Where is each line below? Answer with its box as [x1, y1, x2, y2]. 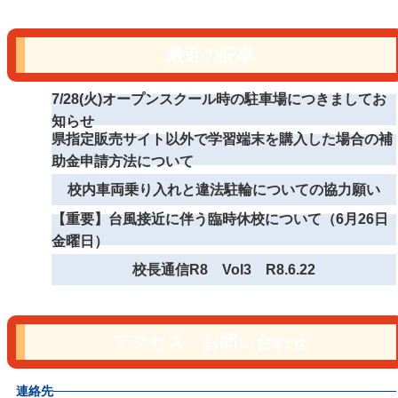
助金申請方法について [52, 153, 194, 169]
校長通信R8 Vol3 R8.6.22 [132, 262, 315, 277]
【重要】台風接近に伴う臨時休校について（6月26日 [52, 211, 388, 227]
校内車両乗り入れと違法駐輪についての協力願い [68, 182, 380, 197]
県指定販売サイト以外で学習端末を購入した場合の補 [52, 131, 393, 147]
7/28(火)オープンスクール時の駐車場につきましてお [52, 91, 386, 107]
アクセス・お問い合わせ [113, 332, 308, 352]
